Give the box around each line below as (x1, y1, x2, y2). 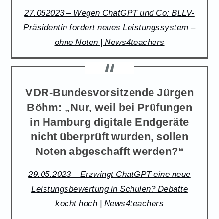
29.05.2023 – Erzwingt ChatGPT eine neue (28, 168, 191, 180)
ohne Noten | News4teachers (54, 36, 165, 48)
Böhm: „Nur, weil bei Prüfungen (27, 99, 192, 114)
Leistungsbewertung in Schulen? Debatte (31, 182, 188, 195)
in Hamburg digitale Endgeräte (30, 113, 189, 129)
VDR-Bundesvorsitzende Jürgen (25, 84, 194, 99)
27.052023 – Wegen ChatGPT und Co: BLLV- (24, 6, 195, 19)
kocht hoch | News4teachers (55, 197, 164, 209)
